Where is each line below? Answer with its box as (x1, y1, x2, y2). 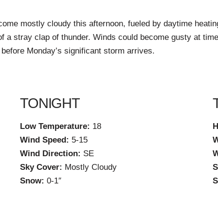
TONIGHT (19, 95, 80, 111)
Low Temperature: (19, 122, 90, 131)
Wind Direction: (19, 149, 81, 159)
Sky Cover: (19, 163, 62, 172)
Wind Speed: (19, 135, 69, 145)
